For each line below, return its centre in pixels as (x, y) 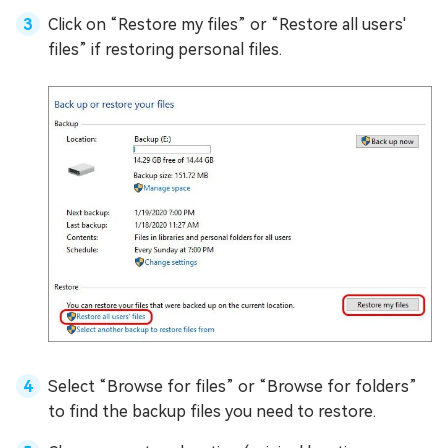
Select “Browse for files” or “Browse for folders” (232, 387)
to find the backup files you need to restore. (212, 412)
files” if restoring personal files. (165, 50)
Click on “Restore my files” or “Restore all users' (227, 25)
